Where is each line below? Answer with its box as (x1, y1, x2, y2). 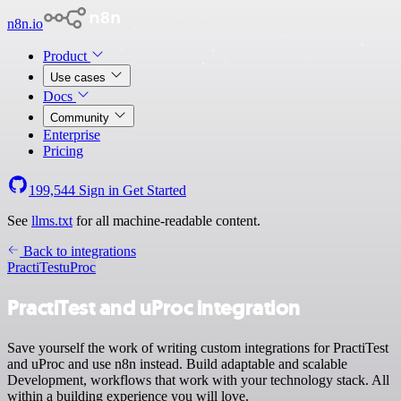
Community (50, 111, 113, 124)
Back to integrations (20, 243, 136, 259)
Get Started (123, 183, 186, 198)
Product (43, 48, 90, 64)
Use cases (50, 71, 109, 84)
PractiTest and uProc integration (7, 293, 301, 322)
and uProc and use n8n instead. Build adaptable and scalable (7, 355, 347, 371)
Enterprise (43, 127, 100, 142)
